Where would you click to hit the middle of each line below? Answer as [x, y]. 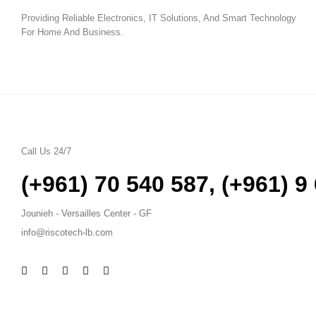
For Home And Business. [72, 32]
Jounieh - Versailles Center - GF [86, 213]
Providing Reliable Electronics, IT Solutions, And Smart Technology [159, 18]
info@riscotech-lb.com [67, 232]
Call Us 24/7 [46, 151]
